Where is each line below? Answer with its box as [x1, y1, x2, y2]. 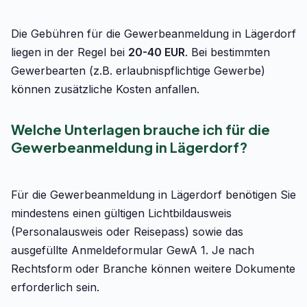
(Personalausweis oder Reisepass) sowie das [11, 225, 243, 238]
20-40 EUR [128, 45, 185, 59]
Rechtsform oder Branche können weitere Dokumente [11, 262, 295, 275]
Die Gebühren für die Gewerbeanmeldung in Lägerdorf [11, 27, 296, 40]
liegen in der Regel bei [11, 45, 128, 59]
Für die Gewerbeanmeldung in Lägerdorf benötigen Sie [11, 188, 296, 201]
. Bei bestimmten [185, 45, 270, 59]
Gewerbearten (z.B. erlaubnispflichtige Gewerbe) [11, 64, 265, 77]
